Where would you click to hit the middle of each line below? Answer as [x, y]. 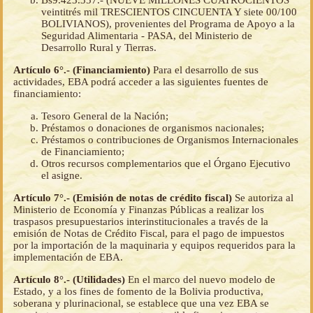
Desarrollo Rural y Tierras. [99, 48]
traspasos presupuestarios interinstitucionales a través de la [141, 222]
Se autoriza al [264, 198]
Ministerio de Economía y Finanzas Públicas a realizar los [139, 210]
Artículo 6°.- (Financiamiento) [83, 70]
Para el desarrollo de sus [206, 70]
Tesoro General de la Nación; [105, 116]
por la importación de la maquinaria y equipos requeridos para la [154, 246]
